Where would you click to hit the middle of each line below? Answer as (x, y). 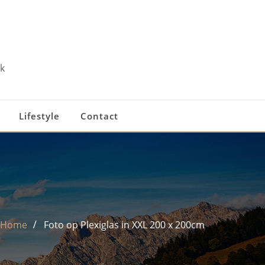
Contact (99, 116)
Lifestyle (39, 116)
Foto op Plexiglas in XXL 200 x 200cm (124, 225)
